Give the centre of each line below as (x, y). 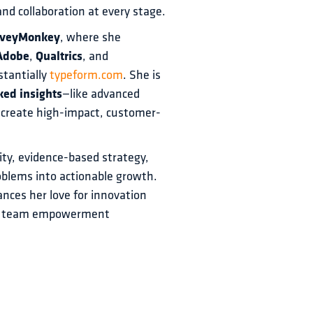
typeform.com (86, 76)
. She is (143, 76)
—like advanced (102, 95)
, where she (92, 38)
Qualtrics (59, 57)
